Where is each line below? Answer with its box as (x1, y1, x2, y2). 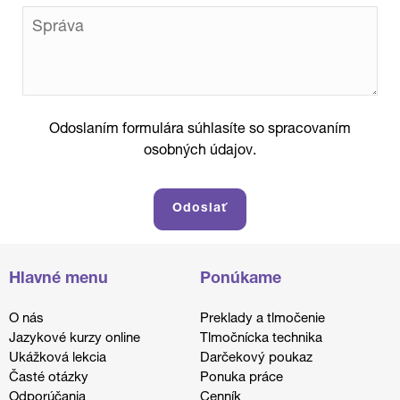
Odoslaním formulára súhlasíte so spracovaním (49, 123, 351, 137)
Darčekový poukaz (200, 352, 312, 365)
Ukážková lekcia (9, 352, 106, 365)
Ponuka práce (200, 371, 283, 385)
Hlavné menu (9, 271, 108, 287)
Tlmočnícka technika (200, 332, 322, 346)
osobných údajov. (144, 145, 256, 159)
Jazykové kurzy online (9, 332, 140, 346)
